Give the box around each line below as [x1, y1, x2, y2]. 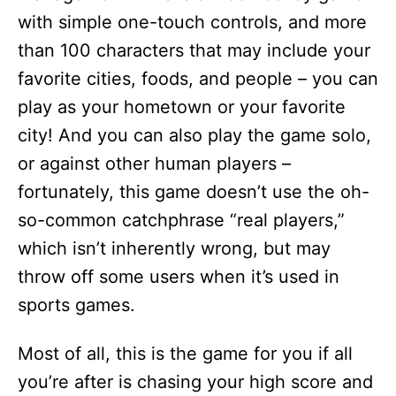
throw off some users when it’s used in [18, 266, 339, 287]
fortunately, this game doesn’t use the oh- [18, 181, 369, 202]
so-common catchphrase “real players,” [18, 209, 345, 231]
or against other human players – [18, 153, 291, 174]
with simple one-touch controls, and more [18, 11, 367, 33]
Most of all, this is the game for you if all [18, 343, 353, 364]
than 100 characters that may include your [18, 40, 370, 61]
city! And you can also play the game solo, [18, 125, 371, 146]
